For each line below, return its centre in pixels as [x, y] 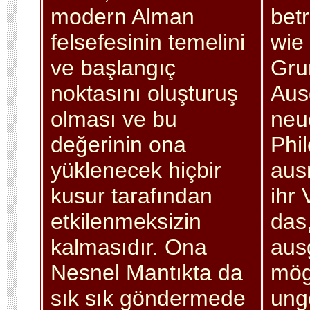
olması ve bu [113, 119]
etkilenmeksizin [126, 221]
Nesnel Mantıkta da [146, 272]
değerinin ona [118, 144]
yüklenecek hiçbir [136, 170]
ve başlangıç [113, 67]
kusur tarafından [131, 195]
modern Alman [122, 16]
